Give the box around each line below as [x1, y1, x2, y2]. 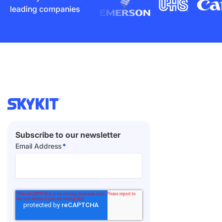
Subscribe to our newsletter [15, 129, 120, 140]
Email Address [15, 141, 61, 150]
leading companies [10, 3, 80, 14]
